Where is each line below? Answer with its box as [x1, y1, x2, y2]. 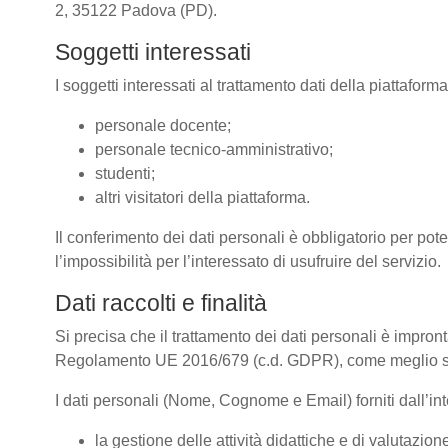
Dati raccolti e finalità [55, 290, 267, 316]
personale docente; [95, 117, 231, 134]
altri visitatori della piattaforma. [95, 189, 310, 206]
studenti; [95, 165, 155, 182]
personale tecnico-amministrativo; [95, 141, 333, 158]
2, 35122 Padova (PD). [55, 2, 221, 19]
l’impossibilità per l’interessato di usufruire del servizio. [55, 253, 441, 270]
